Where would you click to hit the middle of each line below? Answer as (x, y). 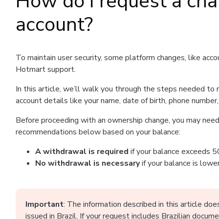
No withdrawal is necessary (88, 163)
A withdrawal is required (83, 152)
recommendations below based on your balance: (98, 132)
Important (44, 204)
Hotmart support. (47, 69)
